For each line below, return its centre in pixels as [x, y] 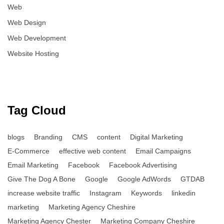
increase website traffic [44, 193]
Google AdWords [144, 179]
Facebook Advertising [143, 165]
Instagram [105, 193]
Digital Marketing [156, 137]
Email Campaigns [163, 151]
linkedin [183, 193]
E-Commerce [28, 151]
